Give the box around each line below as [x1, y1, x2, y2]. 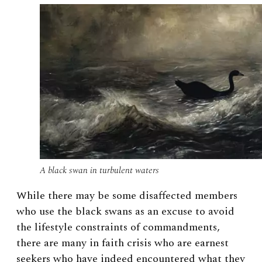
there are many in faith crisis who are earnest [16, 235, 229, 251]
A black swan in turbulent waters [40, 163, 159, 177]
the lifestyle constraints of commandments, [16, 219, 220, 235]
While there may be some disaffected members [16, 187, 237, 204]
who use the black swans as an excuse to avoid [16, 203, 235, 219]
